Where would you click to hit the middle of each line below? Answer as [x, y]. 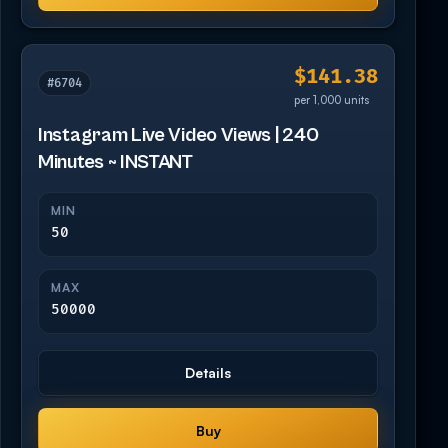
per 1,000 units [331, 100]
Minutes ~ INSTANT [115, 163]
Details [208, 373]
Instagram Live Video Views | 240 [178, 136]
